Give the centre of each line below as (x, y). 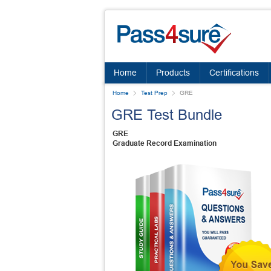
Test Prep (154, 93)
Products (173, 73)
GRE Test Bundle (167, 115)
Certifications (234, 73)
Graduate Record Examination (165, 143)
